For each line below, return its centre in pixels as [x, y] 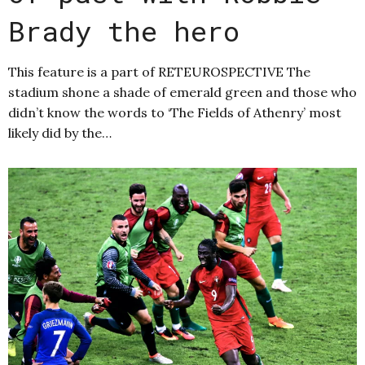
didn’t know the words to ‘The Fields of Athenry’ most [175, 113]
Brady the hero [124, 31]
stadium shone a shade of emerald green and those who [182, 92]
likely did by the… [60, 133]
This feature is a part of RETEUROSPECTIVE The [159, 72]
